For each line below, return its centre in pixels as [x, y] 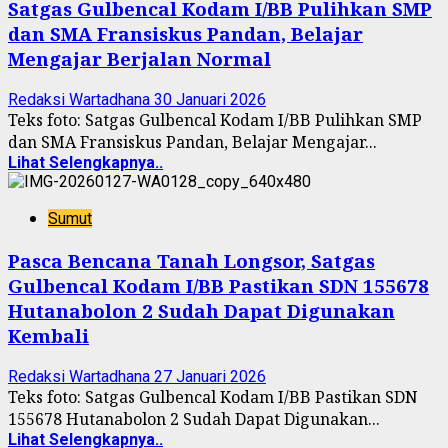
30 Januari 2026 [210, 100]
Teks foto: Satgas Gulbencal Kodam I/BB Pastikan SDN [213, 396]
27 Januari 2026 [210, 376]
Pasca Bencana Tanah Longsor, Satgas [191, 260]
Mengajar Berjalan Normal [139, 59]
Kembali [48, 335]
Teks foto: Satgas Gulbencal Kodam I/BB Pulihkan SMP [215, 120]
